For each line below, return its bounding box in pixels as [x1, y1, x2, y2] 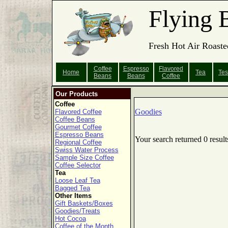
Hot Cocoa [54, 215, 86, 222]
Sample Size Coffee [54, 154, 114, 161]
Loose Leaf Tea [54, 177, 100, 184]
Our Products [55, 90, 98, 98]
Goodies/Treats [54, 207, 100, 215]
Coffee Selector [54, 161, 101, 169]
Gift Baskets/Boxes [54, 199, 113, 207]
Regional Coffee [54, 138, 102, 146]
